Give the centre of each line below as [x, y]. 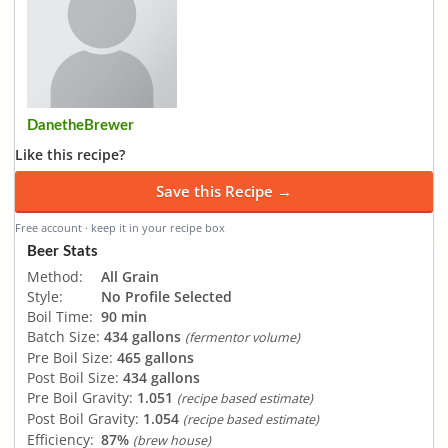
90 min [124, 316]
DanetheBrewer [80, 125]
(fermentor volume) [242, 337]
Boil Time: [60, 316]
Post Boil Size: [73, 377]
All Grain [130, 276]
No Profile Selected [166, 296]
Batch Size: [63, 336]
